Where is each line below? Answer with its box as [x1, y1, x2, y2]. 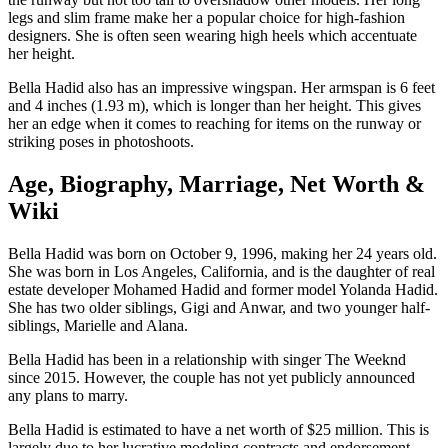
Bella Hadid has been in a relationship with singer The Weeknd [8, 350, 406, 368]
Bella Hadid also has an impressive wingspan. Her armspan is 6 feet [8, 78, 435, 96]
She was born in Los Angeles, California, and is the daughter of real [8, 262, 435, 280]
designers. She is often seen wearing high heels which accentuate [8, 26, 417, 44]
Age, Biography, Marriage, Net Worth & [8, 170, 425, 197]
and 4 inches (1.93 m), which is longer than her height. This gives [8, 96, 421, 114]
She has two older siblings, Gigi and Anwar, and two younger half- [8, 298, 430, 316]
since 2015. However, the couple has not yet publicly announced [8, 368, 415, 386]
